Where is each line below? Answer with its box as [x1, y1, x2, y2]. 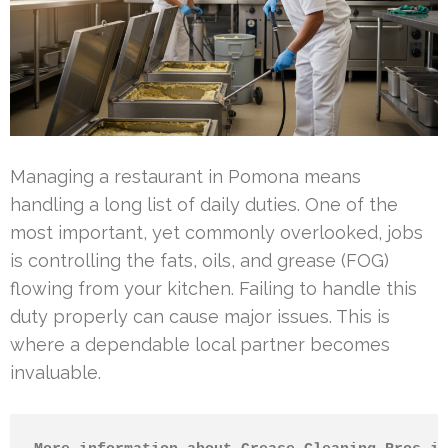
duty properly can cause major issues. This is [10, 305, 390, 327]
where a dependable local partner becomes [10, 333, 390, 355]
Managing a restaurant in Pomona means [10, 165, 361, 187]
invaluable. [10, 361, 101, 383]
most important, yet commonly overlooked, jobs [10, 221, 423, 243]
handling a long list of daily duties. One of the [10, 193, 398, 215]
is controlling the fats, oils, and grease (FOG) [10, 249, 389, 271]
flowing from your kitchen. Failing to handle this [10, 277, 417, 299]
